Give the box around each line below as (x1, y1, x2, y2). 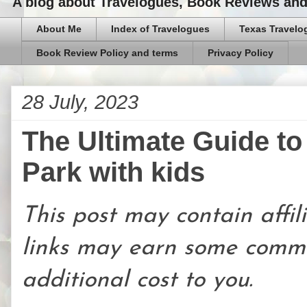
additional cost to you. (22, 269, 253, 292)
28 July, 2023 (22, 90, 138, 113)
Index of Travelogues (111, 23, 210, 35)
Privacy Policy (208, 47, 273, 59)
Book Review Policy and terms (36, 47, 178, 59)
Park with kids (22, 156, 205, 187)
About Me (36, 23, 82, 35)
